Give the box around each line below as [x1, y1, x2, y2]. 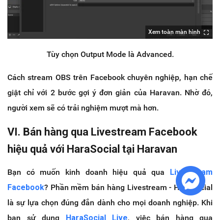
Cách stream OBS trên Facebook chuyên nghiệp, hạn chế [7, 73, 213, 82]
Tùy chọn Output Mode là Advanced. [46, 50, 174, 59]
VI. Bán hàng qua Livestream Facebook [7, 126, 197, 138]
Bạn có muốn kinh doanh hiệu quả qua [7, 167, 165, 177]
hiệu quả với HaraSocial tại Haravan [7, 143, 177, 156]
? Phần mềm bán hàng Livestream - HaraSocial [44, 183, 213, 192]
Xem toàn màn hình [148, 28, 200, 36]
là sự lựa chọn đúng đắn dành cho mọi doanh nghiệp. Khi [7, 198, 213, 208]
